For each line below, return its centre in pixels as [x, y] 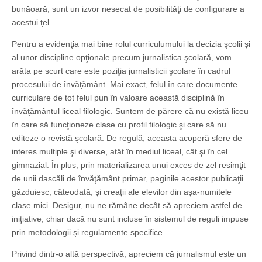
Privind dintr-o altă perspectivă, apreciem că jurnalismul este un [129, 254]
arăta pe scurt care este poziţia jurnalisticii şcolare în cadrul [121, 71]
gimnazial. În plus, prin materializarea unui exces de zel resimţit [129, 165]
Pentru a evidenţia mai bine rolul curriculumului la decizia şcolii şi [131, 44]
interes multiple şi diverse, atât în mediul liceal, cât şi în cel [120, 152]
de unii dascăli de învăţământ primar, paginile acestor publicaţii [127, 179]
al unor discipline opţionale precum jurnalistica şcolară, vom [122, 58]
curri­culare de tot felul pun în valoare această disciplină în [118, 98]
